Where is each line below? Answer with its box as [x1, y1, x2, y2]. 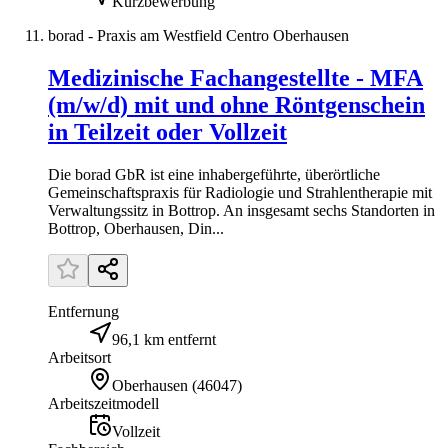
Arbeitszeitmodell [48, 394, 159, 412]
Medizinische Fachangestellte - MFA [48, 64, 423, 91]
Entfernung [48, 302, 119, 320]
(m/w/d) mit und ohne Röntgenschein [48, 91, 425, 118]
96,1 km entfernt [112, 330, 216, 348]
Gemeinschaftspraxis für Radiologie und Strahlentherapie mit [48, 183, 432, 201]
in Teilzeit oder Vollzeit [48, 118, 287, 145]
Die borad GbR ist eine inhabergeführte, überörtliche [48, 165, 380, 183]
